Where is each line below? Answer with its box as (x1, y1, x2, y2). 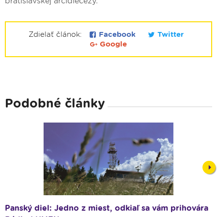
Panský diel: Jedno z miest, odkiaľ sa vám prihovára (5, 203, 208, 213)
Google (97, 39, 127, 48)
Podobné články (5, 95, 105, 110)
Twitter (155, 30, 184, 39)
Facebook (96, 30, 138, 39)
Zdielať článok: (29, 30, 84, 39)
